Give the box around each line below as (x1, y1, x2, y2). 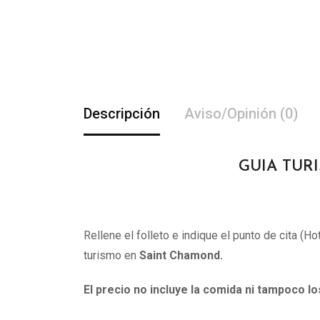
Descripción (84, 105, 160, 122)
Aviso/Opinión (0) (184, 105, 299, 122)
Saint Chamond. (139, 249, 223, 262)
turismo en (84, 249, 139, 262)
